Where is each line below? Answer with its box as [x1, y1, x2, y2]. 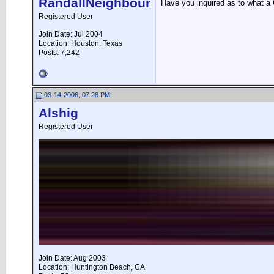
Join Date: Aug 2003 [39, 254, 106, 262]
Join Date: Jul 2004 [39, 30, 103, 39]
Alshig [39, 106, 78, 120]
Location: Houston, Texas [39, 39, 122, 48]
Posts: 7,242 [39, 48, 80, 57]
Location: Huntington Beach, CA [39, 263, 145, 272]
